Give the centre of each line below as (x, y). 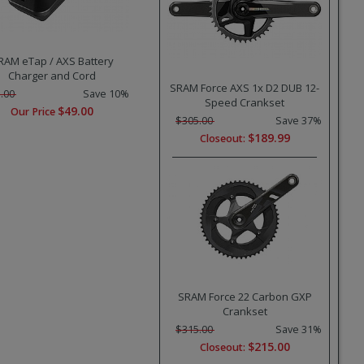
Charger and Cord (52, 76)
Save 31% (299, 329)
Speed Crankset (245, 102)
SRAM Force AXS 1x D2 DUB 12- (245, 87)
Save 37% (299, 120)
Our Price (34, 112)
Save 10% (106, 94)
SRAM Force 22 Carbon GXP (245, 296)
